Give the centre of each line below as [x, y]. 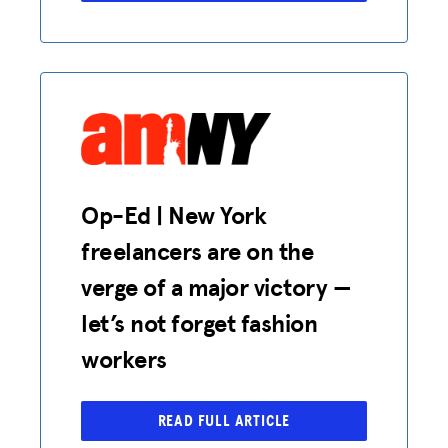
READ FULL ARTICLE [224, 420]
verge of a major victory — [216, 287]
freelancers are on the [197, 251]
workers [124, 359]
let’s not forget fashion [199, 323]
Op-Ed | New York [174, 215]
